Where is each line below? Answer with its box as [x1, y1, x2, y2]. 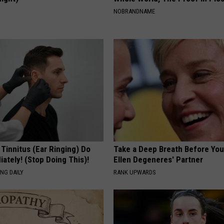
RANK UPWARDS [113, 168, 156, 176]
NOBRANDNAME [113, 7, 155, 15]
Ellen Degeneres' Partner [113, 154, 203, 165]
